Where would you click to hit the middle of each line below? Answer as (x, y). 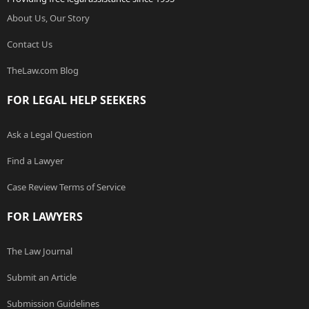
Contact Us (30, 44)
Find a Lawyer (35, 161)
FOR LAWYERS (45, 217)
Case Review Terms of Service (66, 187)
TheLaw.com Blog (43, 71)
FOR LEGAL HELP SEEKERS (77, 100)
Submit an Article (42, 278)
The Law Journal (40, 251)
